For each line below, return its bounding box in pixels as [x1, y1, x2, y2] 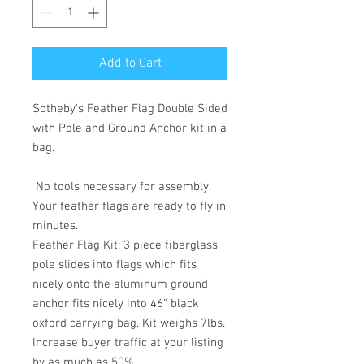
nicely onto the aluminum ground [32, 277, 208, 292]
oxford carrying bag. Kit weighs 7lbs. [32, 316, 225, 331]
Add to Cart [98, 55, 162, 71]
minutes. [32, 219, 78, 233]
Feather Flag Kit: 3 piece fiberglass [32, 238, 218, 253]
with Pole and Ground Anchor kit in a [32, 121, 227, 136]
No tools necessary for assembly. [32, 180, 210, 194]
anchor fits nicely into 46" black [32, 297, 199, 311]
